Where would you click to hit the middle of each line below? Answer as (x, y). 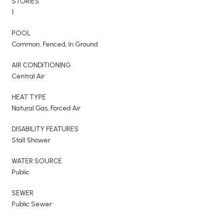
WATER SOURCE (37, 161)
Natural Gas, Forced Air (46, 108)
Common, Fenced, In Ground (55, 44)
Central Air (28, 76)
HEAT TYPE (29, 97)
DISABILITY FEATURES (45, 129)
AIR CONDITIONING (41, 65)
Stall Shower (31, 140)
